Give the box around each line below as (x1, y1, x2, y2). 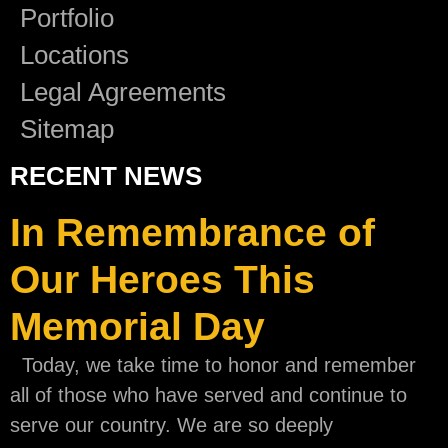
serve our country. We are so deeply (10, 414, 333, 436)
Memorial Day (10, 305, 265, 348)
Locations (20, 40, 129, 70)
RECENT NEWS (10, 161, 202, 191)
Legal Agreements (20, 77, 226, 107)
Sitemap (20, 114, 114, 144)
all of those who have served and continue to (10, 384, 407, 406)
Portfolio (20, 3, 114, 33)
